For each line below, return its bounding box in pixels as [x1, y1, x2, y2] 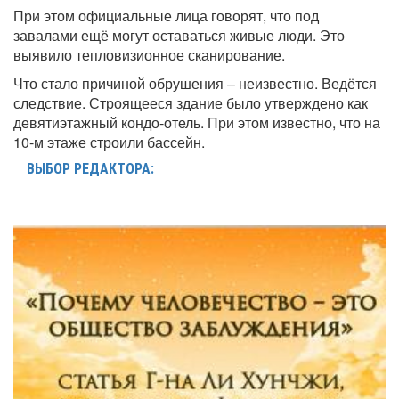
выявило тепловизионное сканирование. [13, 44, 285, 65]
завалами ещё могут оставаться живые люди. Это [13, 24, 345, 45]
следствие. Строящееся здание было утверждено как [13, 92, 368, 113]
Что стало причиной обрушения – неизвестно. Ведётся [13, 72, 377, 94]
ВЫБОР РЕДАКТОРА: [27, 159, 154, 177]
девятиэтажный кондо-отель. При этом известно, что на [13, 111, 380, 133]
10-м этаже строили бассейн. [13, 131, 205, 152]
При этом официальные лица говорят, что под [13, 4, 319, 26]
